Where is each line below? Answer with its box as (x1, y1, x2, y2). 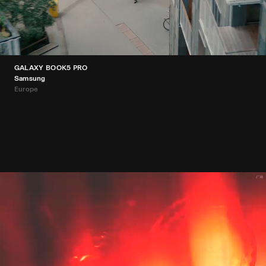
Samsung (14, 74, 46, 83)
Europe (14, 85, 39, 94)
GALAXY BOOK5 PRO (14, 64, 88, 72)
